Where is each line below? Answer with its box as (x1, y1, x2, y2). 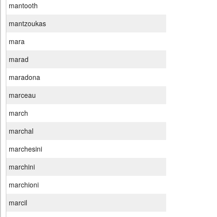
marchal (9, 126, 33, 136)
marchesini (9, 144, 42, 154)
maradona (9, 72, 40, 82)
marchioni (9, 180, 39, 190)
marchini (9, 162, 35, 172)
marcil (9, 198, 27, 208)
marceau (9, 90, 36, 100)
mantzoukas (9, 18, 46, 29)
